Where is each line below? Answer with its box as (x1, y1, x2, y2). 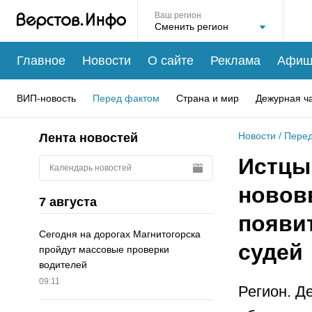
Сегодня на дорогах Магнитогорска (39, 228, 201, 240)
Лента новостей (39, 131, 138, 145)
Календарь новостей (49, 162, 132, 173)
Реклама (210, 53, 260, 68)
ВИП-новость (17, 92, 76, 104)
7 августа (39, 194, 97, 209)
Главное (17, 53, 65, 68)
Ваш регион (155, 10, 201, 20)
